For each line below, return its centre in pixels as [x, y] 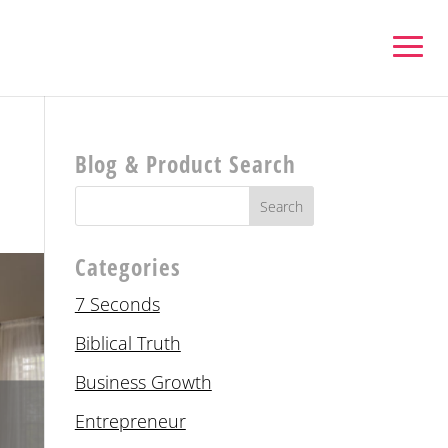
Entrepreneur [130, 421]
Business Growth [143, 382]
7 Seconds [117, 304]
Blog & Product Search [185, 164]
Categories [127, 267]
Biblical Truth [127, 343]
